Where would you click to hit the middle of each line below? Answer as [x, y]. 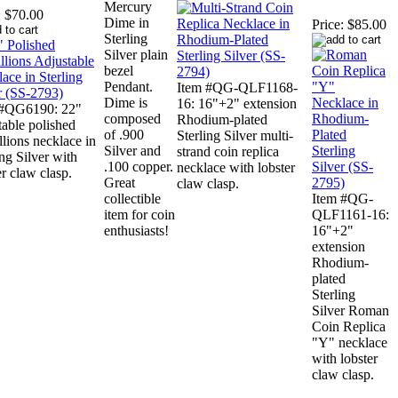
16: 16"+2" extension [237, 104]
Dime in [127, 23]
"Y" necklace [350, 343]
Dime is [126, 103]
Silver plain [136, 55]
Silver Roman [350, 311]
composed [132, 119]
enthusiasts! [136, 231]
